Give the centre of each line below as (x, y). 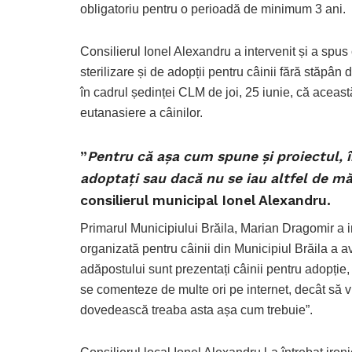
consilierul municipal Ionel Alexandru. (205, 200)
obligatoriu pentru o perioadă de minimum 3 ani (211, 9)
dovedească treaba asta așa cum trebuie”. (196, 310)
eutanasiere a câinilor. (141, 112)
